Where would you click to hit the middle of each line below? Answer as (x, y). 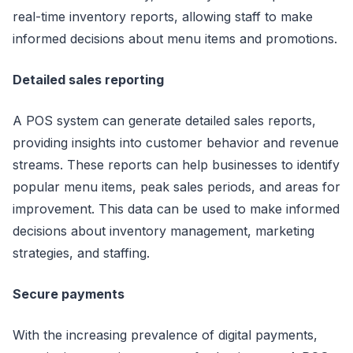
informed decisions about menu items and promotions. (175, 38)
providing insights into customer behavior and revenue (176, 142)
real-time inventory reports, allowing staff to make (163, 16)
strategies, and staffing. (81, 253)
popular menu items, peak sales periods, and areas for (176, 186)
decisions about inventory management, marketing (163, 230)
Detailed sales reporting (88, 79)
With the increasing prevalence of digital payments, (165, 334)
